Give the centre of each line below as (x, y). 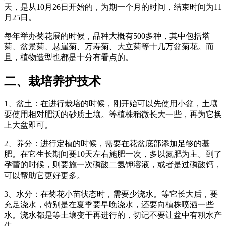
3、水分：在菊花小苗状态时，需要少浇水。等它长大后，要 (111, 194)
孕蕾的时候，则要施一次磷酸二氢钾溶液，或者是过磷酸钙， (113, 165)
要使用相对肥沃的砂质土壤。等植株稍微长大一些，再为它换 (113, 115)
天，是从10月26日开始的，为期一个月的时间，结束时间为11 (113, 7)
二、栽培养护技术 (52, 81)
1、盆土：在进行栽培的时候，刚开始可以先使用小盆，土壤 (111, 104)
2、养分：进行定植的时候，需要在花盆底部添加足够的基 (107, 144)
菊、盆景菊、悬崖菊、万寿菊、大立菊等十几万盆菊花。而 (109, 46)
